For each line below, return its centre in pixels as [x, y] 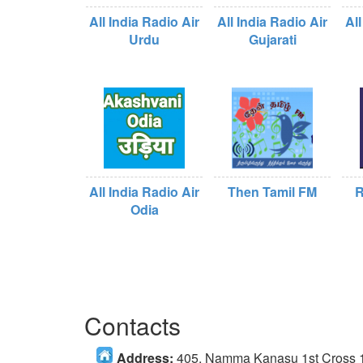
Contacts [132, 325]
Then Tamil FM [272, 192]
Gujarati [272, 39]
